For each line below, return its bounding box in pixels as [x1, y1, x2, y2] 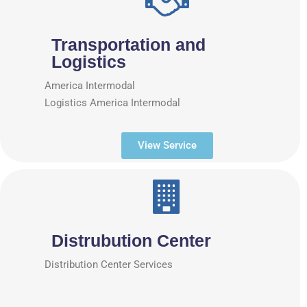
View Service [138, 138, 197, 151]
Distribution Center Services [45, 258, 173, 271]
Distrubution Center [51, 230, 211, 250]
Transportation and [51, 34, 206, 54]
